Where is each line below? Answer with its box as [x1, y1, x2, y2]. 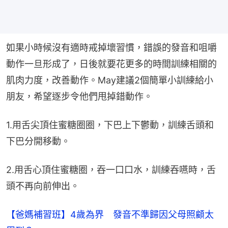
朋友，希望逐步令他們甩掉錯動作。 [6, 91, 153, 102]
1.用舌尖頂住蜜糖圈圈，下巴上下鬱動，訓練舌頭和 [6, 120, 214, 131]
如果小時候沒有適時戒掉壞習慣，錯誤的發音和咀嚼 [6, 42, 217, 53]
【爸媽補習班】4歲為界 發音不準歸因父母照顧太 [6, 209, 214, 220]
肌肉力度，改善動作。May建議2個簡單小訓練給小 [6, 75, 213, 86]
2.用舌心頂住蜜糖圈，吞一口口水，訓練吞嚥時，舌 [6, 164, 216, 176]
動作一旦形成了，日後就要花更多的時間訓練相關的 [6, 59, 217, 70]
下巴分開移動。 [6, 136, 70, 147]
